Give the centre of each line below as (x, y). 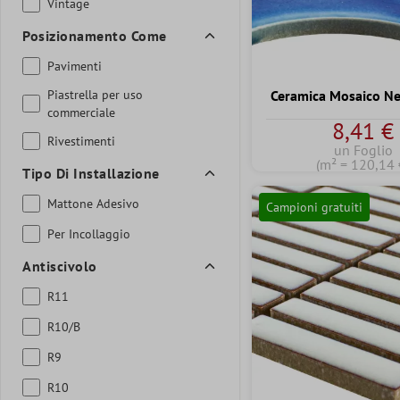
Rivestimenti (81, 141)
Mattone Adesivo (93, 203)
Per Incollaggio (89, 233)
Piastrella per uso (95, 94)
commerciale (81, 112)
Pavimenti (75, 66)
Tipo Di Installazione (91, 173)
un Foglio (363, 150)
